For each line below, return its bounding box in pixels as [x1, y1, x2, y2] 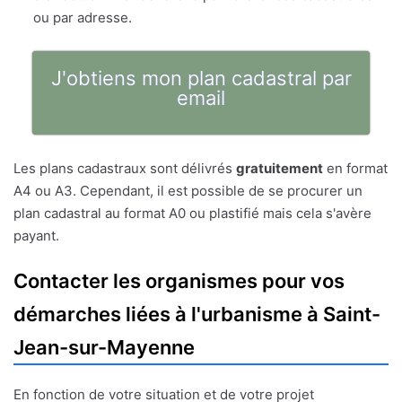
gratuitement [236, 160, 323, 178]
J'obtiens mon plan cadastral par [50, 66, 352, 91]
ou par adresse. [33, 9, 132, 27]
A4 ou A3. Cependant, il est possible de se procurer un [13, 182, 363, 200]
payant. [13, 227, 59, 245]
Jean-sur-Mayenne [13, 336, 195, 360]
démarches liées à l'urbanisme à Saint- [13, 302, 380, 327]
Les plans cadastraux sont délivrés [13, 160, 236, 178]
